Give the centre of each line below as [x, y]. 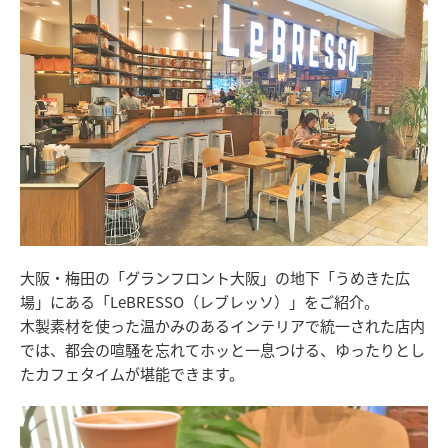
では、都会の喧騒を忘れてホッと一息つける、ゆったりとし [222, 350]
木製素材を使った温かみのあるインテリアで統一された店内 [222, 326]
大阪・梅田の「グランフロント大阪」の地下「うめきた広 [215, 278]
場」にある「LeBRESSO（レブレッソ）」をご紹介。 [199, 302]
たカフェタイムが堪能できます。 [132, 374]
